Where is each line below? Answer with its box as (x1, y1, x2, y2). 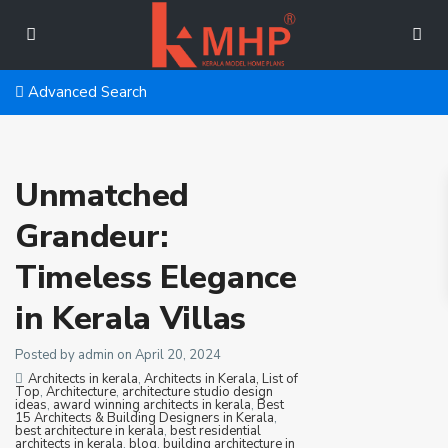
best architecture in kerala (15, 422, 164, 440)
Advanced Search (24, 82, 147, 102)
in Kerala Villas (15, 297, 246, 340)
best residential (170, 422, 261, 440)
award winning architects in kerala (53, 396, 251, 414)
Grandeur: (15, 215, 169, 258)
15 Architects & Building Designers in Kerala (15, 409, 274, 427)
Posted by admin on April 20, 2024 (15, 346, 221, 364)
